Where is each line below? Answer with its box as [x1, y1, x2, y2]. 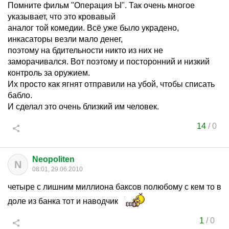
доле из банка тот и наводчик [8, 197, 120, 205]
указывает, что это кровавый [8, 12, 116, 21]
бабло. [8, 91, 32, 100]
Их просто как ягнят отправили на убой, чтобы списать [8, 80, 215, 88]
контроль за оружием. [8, 68, 90, 77]
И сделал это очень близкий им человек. [8, 102, 159, 111]
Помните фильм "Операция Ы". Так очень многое [8, 1, 195, 10]
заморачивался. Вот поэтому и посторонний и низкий [8, 57, 210, 66]
